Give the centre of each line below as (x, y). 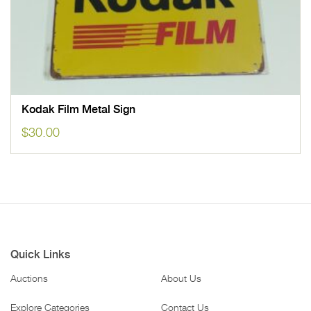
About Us (181, 279)
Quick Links (40, 255)
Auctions (29, 279)
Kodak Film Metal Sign (78, 109)
